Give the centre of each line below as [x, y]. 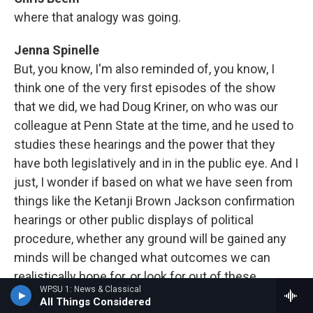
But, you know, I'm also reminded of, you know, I [144, 69]
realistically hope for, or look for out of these [135, 276]
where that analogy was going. [97, 17]
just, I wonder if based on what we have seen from [153, 182]
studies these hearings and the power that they [145, 144]
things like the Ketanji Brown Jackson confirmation [154, 201]
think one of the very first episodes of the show [145, 88]
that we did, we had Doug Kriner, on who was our [146, 107]
